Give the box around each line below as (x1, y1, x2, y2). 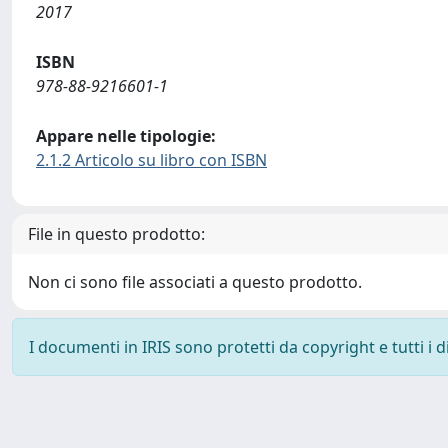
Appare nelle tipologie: (36, 125, 216, 147)
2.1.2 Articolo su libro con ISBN (36, 149, 267, 171)
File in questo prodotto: (28, 223, 205, 245)
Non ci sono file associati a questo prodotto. (28, 271, 362, 293)
